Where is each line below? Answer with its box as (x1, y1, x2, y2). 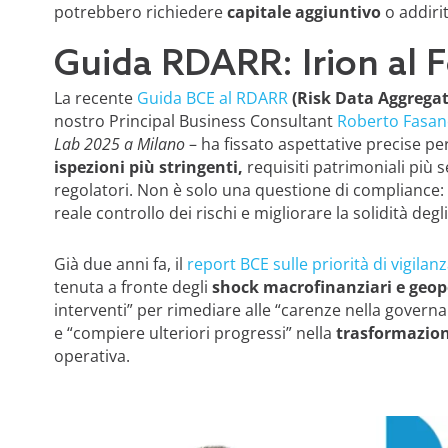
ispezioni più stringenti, (53, 155, 247, 178)
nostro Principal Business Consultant (53, 109, 337, 132)
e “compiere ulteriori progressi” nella (53, 321, 336, 344)
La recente (53, 86, 137, 109)
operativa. (53, 344, 138, 367)
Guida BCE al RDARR (136, 86, 288, 109)
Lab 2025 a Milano (53, 132, 185, 155)
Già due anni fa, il (53, 252, 187, 275)
